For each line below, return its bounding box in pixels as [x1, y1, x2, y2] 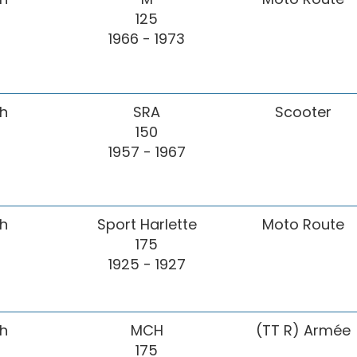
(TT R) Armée [255, 320, 351, 341]
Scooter [274, 102, 331, 123]
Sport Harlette [96, 214, 197, 235]
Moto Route [261, 214, 344, 235]
